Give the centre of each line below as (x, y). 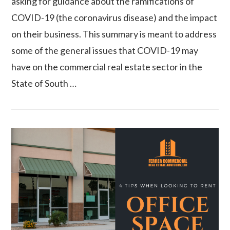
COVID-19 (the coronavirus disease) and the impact (114, 17)
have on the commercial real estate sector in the (107, 66)
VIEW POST (115, 90)
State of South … (44, 83)
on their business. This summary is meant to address (114, 34)
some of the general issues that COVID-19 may (105, 50)
